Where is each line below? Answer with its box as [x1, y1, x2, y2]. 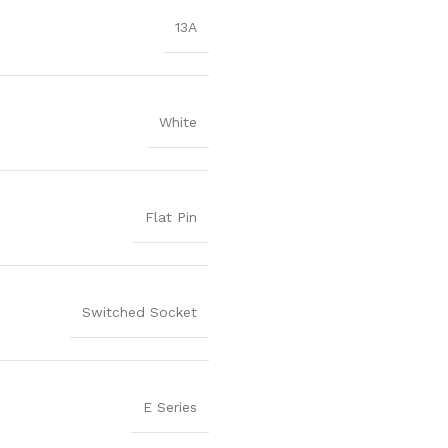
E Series [143, 398, 197, 415]
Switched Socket [82, 303, 197, 320]
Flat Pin [145, 208, 197, 225]
